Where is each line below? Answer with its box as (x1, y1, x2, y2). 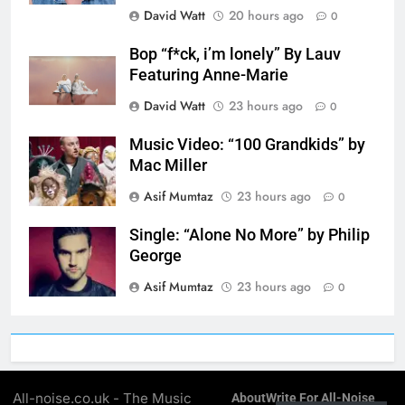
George (129, 247, 182, 266)
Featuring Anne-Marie (129, 66, 288, 85)
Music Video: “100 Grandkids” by (129, 136, 365, 155)
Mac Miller (129, 156, 207, 175)
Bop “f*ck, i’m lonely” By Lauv (129, 45, 341, 64)
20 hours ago (229, 6, 304, 25)
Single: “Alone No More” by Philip (129, 226, 370, 245)
